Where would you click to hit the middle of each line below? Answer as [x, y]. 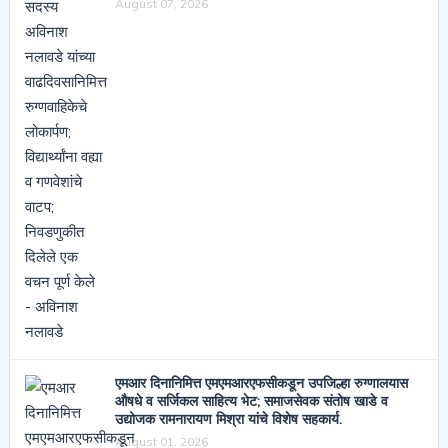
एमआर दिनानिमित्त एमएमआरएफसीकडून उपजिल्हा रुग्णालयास [261, 382]
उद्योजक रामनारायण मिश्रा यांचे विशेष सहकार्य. [228, 418]
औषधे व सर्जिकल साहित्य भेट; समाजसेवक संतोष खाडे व [251, 400]
